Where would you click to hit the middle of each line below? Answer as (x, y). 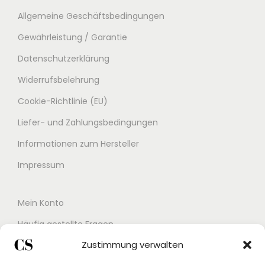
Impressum (41, 165)
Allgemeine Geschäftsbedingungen (91, 16)
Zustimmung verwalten (132, 245)
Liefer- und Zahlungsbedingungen (88, 122)
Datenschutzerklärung (64, 59)
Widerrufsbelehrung (59, 80)
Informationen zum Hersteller (78, 144)
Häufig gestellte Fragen (66, 224)
